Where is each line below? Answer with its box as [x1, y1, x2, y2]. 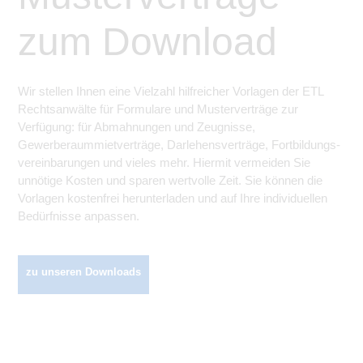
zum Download [18, 20, 277, 63]
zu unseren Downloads [26, 266, 141, 278]
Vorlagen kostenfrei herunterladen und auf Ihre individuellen [18, 191, 327, 205]
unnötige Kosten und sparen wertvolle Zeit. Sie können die [18, 173, 322, 187]
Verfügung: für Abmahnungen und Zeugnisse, [18, 120, 255, 134]
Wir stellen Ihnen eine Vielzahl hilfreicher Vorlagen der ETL [18, 84, 323, 98]
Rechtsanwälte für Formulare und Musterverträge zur [18, 102, 298, 116]
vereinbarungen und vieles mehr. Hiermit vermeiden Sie [18, 156, 310, 169]
